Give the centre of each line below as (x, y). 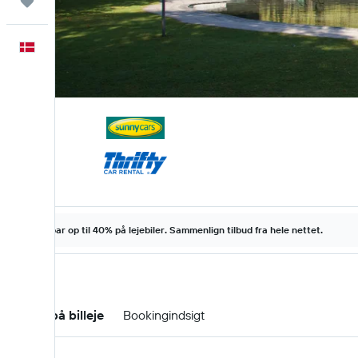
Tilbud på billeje (57, 315)
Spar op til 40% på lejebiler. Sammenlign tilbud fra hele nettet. (183, 230)
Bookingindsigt (164, 315)
